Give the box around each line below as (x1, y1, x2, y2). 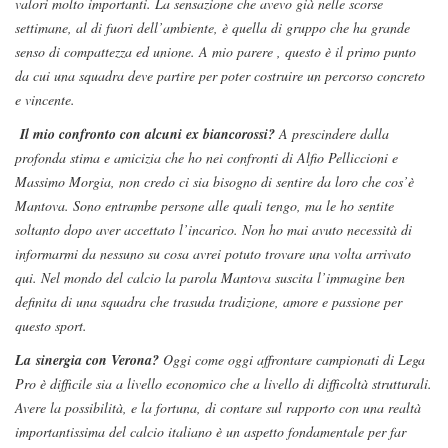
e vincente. (15, 90, 75, 110)
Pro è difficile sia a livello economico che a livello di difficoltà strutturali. (15, 374, 432, 394)
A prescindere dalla (275, 124, 389, 144)
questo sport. (15, 316, 87, 336)
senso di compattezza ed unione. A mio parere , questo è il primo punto (15, 42, 416, 62)
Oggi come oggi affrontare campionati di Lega (159, 350, 425, 370)
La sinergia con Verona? (15, 350, 159, 371)
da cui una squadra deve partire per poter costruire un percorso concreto (15, 66, 425, 86)
